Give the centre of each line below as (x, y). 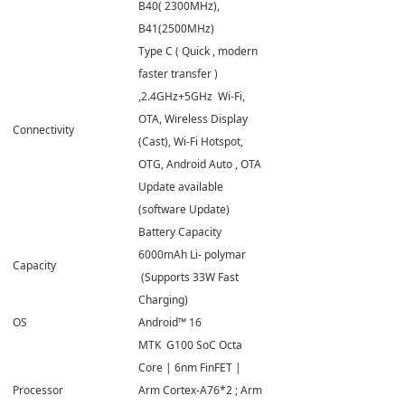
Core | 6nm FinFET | (190, 367)
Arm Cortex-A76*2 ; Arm (200, 390)
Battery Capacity (180, 231)
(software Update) (184, 209)
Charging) (163, 299)
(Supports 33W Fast (188, 277)
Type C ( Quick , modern (198, 51)
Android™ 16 (170, 322)
